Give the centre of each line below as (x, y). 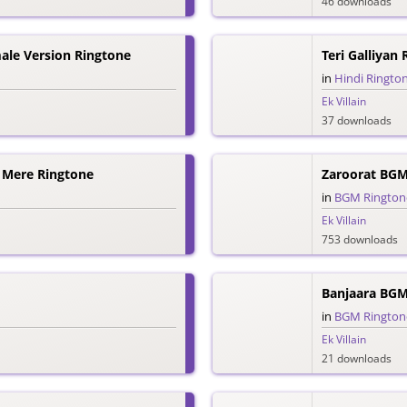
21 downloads (357, 358)
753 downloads (360, 239)
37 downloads (357, 120)
